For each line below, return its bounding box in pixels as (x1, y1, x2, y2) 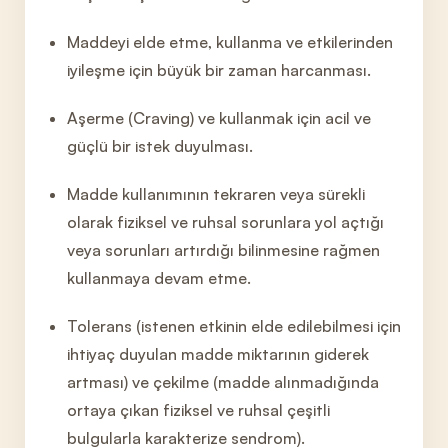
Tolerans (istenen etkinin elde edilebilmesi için (67, 316, 402, 336)
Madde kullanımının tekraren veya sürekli (67, 184, 366, 204)
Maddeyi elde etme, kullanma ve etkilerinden (67, 32, 394, 52)
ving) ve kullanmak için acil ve (160, 108, 372, 128)
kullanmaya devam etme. (67, 268, 252, 288)
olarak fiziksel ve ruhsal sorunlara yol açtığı (67, 212, 385, 232)
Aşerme (67, 108, 125, 128)
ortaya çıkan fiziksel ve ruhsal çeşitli (67, 400, 331, 420)
